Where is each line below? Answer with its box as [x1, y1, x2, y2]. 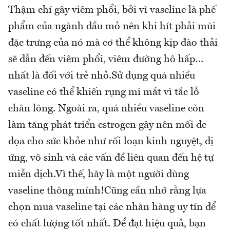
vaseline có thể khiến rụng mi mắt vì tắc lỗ [8, 87, 199, 98]
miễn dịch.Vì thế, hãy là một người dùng [8, 169, 189, 180]
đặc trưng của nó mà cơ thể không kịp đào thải [8, 37, 218, 48]
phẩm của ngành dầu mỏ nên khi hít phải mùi [8, 21, 216, 32]
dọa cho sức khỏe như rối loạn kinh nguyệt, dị [8, 136, 214, 147]
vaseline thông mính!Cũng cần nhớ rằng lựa [8, 185, 206, 196]
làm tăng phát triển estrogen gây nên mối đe [8, 120, 206, 130]
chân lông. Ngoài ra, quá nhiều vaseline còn [8, 103, 204, 114]
